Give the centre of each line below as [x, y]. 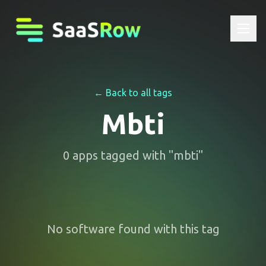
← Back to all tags [133, 93]
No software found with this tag [133, 229]
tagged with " [136, 155]
